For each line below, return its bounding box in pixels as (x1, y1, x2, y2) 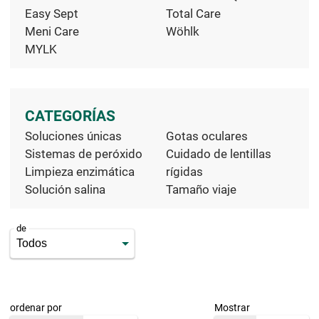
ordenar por (10, 301, 62, 313)
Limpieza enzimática (25, 164, 135, 179)
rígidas (165, 164, 203, 179)
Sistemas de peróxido (25, 147, 142, 161)
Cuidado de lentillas (165, 147, 271, 161)
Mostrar (214, 301, 250, 313)
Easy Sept (25, 6, 78, 21)
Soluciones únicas (25, 129, 122, 143)
